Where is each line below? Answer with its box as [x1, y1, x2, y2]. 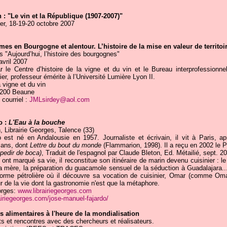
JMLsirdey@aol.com [29, 96, 90, 103]
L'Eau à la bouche [8, 119, 65, 126]
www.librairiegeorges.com [17, 187, 92, 195]
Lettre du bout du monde [29, 141, 101, 149]
